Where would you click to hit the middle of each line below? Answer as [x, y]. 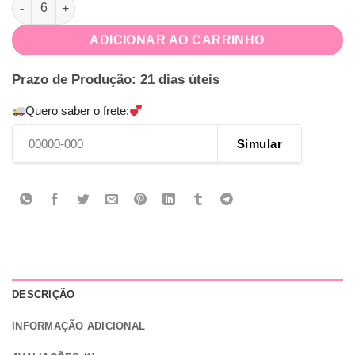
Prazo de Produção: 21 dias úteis [116, 80]
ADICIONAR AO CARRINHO [177, 40]
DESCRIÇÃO [44, 295]
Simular [259, 143]
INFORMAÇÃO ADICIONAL [79, 326]
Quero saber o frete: [78, 111]
